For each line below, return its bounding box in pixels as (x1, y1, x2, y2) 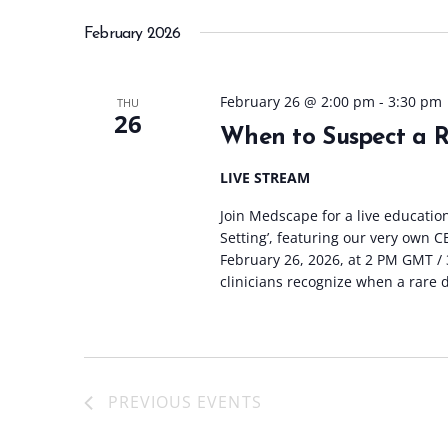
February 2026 (84, 26, 181, 42)
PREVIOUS (108, 391, 198, 414)
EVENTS (197, 391, 262, 414)
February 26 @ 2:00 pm (219, 92, 375, 111)
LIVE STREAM (219, 168, 310, 187)
